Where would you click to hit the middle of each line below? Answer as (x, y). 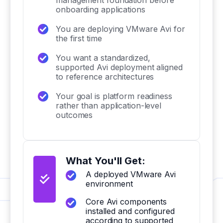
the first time (79, 38)
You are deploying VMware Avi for (120, 29)
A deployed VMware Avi (131, 174)
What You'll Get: (106, 161)
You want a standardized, (103, 58)
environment (109, 184)
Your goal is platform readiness (114, 96)
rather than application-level (109, 106)
